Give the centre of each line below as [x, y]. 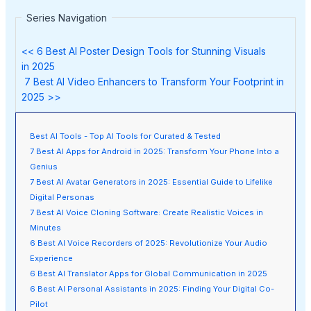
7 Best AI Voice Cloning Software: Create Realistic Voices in [146, 213]
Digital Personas [62, 197]
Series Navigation [67, 17]
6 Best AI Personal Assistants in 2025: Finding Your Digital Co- [152, 289]
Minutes [45, 228]
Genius [43, 167]
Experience [51, 259]
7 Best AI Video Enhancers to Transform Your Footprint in [153, 81]
